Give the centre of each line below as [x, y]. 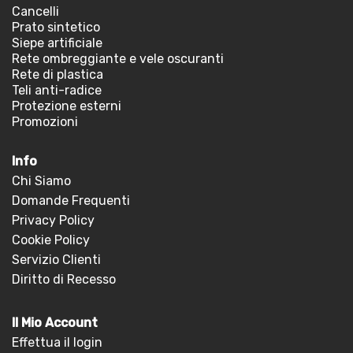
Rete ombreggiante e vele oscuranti [118, 59]
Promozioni [45, 122]
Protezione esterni [67, 106]
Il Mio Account [55, 323]
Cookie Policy [51, 240]
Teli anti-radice [57, 90]
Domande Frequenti [71, 201]
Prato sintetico [56, 27]
